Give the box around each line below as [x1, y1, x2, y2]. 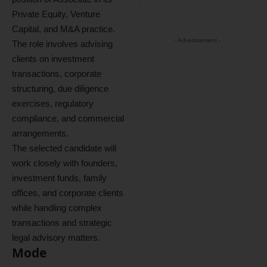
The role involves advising [12, 39, 113, 49]
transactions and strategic [12, 218, 112, 228]
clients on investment [12, 54, 94, 64]
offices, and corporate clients [12, 188, 123, 198]
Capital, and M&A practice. [12, 24, 115, 34]
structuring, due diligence [12, 83, 108, 94]
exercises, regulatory [12, 98, 94, 108]
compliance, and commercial [12, 113, 124, 123]
